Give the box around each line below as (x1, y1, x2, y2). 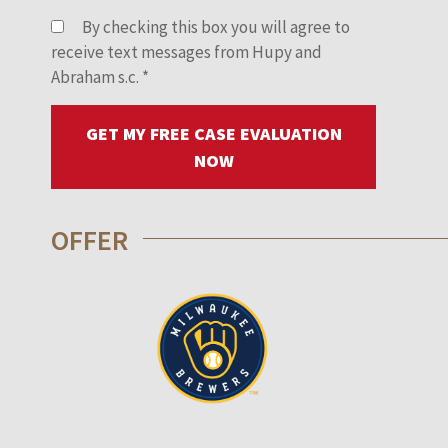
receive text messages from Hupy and (51, 40, 322, 63)
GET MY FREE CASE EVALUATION (85, 121, 342, 145)
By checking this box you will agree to (79, 15, 350, 38)
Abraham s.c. (51, 65, 142, 88)
